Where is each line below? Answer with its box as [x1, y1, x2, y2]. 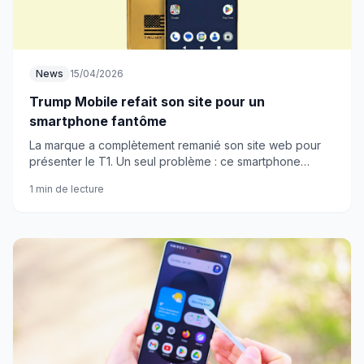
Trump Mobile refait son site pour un [29, 93, 265, 110]
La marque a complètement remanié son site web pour [29, 138, 321, 152]
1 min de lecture [29, 183, 104, 195]
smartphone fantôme [29, 113, 167, 129]
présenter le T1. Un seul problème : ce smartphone [29, 154, 301, 168]
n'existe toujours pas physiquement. [29, 171, 223, 184]
